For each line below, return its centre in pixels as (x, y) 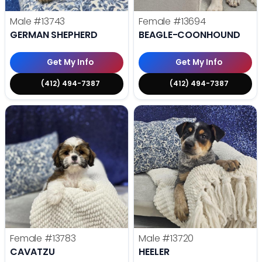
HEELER (154, 251)
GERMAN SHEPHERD (54, 35)
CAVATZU (32, 251)
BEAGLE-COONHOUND (189, 35)
